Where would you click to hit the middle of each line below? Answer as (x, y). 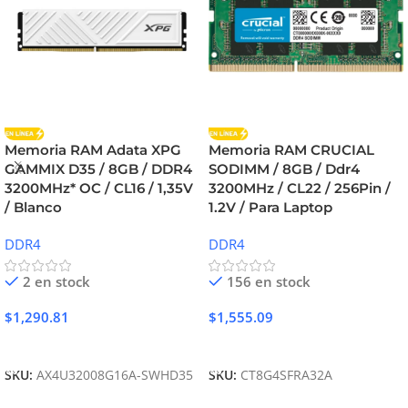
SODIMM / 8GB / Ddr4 (284, 169)
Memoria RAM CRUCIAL (291, 150)
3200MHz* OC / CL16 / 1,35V (99, 189)
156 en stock (268, 282)
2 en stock (56, 282)
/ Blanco (33, 208)
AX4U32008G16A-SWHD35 (115, 376)
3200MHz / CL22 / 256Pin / (300, 189)
